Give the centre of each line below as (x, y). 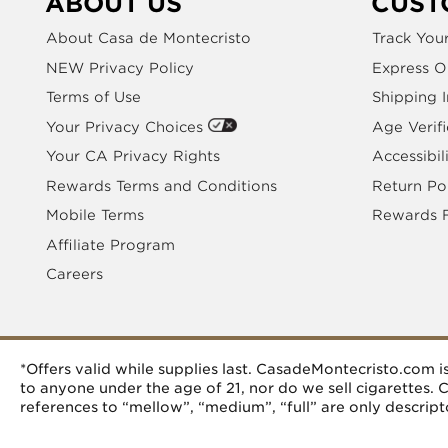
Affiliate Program (110, 244)
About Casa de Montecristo (148, 38)
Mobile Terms (95, 215)
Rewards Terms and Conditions (161, 185)
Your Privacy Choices (127, 126)
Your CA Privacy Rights (133, 156)
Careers (74, 274)
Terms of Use (93, 97)
